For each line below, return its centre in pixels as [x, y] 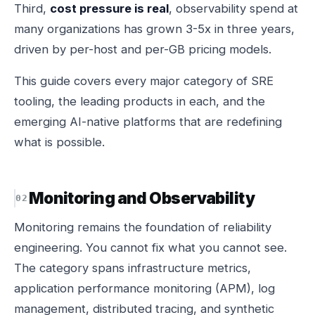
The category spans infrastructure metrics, [133, 268]
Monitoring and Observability [142, 198]
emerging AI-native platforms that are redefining [148, 122]
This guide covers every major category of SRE [144, 81]
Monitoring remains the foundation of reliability [143, 227]
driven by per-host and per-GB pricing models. [143, 49]
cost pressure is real [109, 8]
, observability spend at [233, 8]
